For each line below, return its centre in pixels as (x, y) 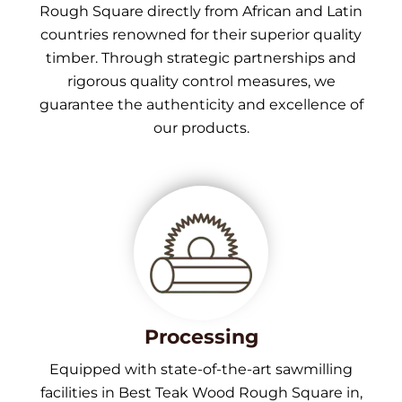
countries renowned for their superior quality (201, 34)
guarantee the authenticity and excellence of (201, 104)
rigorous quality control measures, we (201, 81)
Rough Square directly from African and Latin (201, 11)
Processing (201, 336)
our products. (201, 127)
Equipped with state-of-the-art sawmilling (201, 369)
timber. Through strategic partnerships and (201, 57)
